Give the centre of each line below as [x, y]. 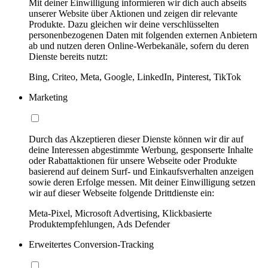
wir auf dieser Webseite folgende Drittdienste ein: [121, 193]
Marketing [48, 97]
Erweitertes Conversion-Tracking [91, 244]
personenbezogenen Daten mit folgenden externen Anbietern [143, 35]
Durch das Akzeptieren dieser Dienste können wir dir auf [136, 139]
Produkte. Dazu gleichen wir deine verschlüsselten [124, 24]
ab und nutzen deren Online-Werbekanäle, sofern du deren [139, 45]
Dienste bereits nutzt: [68, 56]
